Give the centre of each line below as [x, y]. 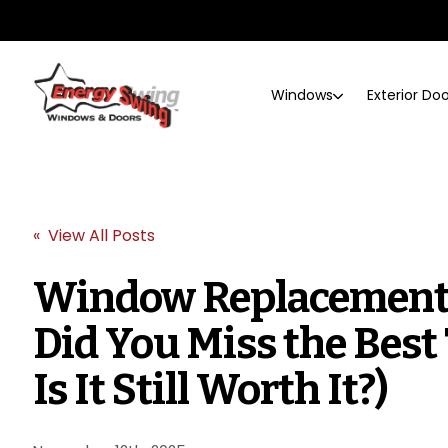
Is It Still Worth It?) [210, 389]
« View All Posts [94, 235]
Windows [301, 94]
